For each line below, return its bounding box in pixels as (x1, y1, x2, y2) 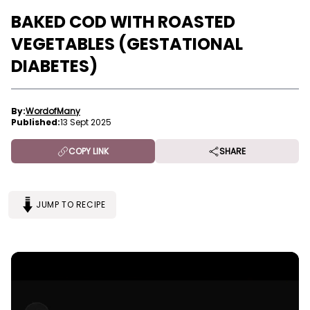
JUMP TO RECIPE (36, 199, 106, 211)
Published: (11, 116, 60, 128)
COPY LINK (69, 145, 109, 157)
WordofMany (26, 105, 80, 117)
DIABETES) (11, 55, 98, 77)
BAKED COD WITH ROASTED (11, 10, 235, 33)
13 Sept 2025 (60, 116, 111, 128)
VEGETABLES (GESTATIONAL (11, 33, 243, 55)
